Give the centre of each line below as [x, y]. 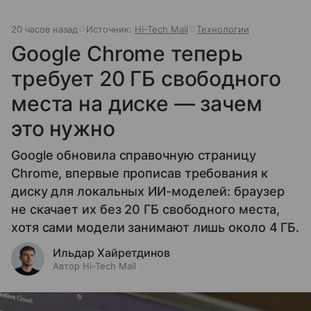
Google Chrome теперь [127, 54]
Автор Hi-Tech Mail [94, 266]
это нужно [63, 129]
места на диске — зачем [137, 104]
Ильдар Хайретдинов [111, 253]
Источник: [110, 30]
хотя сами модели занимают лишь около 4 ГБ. [155, 228]
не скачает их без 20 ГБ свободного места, [146, 210]
